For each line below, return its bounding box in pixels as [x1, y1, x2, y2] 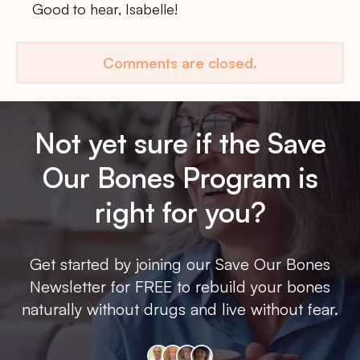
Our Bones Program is [42, 160, 318, 195]
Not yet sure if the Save [34, 125, 326, 161]
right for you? [94, 194, 266, 230]
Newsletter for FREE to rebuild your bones [30, 276, 330, 297]
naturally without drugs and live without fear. [22, 299, 338, 320]
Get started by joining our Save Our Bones [30, 254, 330, 275]
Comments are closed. [103, 53, 257, 72]
